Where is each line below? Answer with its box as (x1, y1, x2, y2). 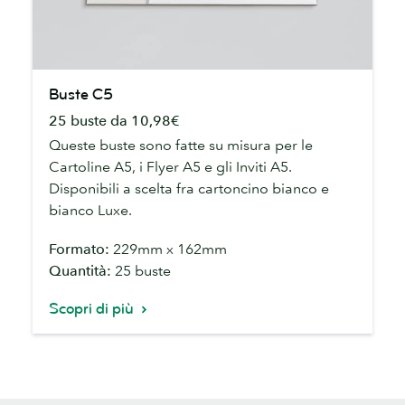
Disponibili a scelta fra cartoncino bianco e (49, 178, 329, 197)
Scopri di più (49, 299, 137, 319)
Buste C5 (49, 84, 113, 104)
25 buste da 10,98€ (49, 110, 180, 129)
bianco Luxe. (49, 200, 132, 219)
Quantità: (49, 261, 115, 280)
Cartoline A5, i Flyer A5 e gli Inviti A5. (49, 156, 292, 175)
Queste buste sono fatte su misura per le (49, 135, 313, 154)
